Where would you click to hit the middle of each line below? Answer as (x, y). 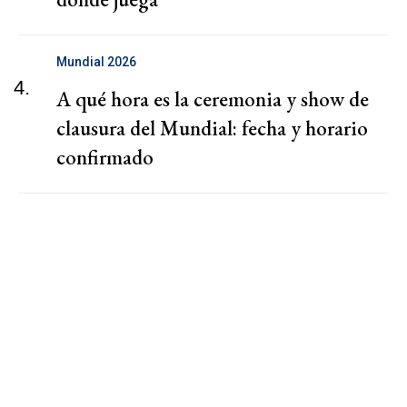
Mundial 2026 (96, 62)
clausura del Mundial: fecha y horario (212, 129)
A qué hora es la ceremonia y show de (213, 99)
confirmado (105, 158)
